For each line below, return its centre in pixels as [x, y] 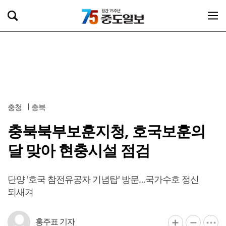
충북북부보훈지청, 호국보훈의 [106, 131]
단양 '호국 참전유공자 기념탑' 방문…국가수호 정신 [103, 179]
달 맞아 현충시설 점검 [79, 150]
